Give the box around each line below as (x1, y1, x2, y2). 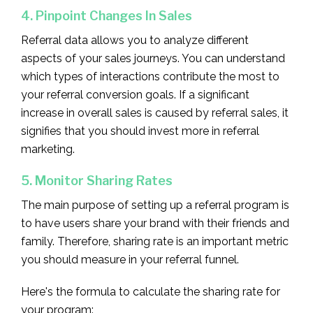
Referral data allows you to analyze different (21, 33, 249, 47)
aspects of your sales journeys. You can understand (21, 51, 285, 65)
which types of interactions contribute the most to (21, 69, 279, 83)
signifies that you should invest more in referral (21, 124, 259, 138)
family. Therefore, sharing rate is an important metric (21, 234, 289, 248)
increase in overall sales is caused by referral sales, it (21, 105, 289, 119)
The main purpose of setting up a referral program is (21, 198, 289, 212)
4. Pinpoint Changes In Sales (21, 8, 192, 23)
